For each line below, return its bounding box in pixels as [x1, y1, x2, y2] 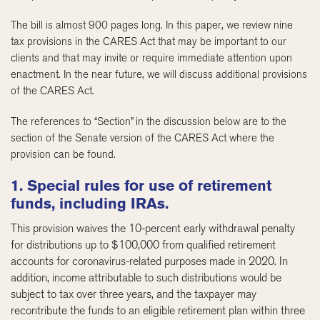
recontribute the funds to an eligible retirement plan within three [11, 303, 306, 317]
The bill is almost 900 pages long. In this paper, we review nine [11, 18, 294, 31]
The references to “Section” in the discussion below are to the [11, 114, 287, 128]
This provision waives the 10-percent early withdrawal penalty [11, 221, 296, 235]
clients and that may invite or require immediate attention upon [11, 51, 293, 64]
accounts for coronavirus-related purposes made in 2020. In [11, 254, 289, 268]
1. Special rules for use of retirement [11, 176, 272, 194]
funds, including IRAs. [11, 194, 169, 212]
